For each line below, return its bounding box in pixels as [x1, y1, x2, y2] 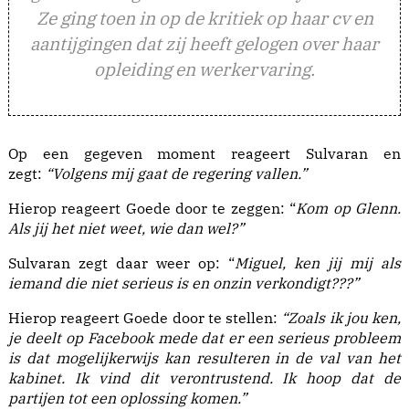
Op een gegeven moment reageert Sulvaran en [8, 144, 401, 163]
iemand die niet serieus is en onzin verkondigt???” [8, 274, 359, 293]
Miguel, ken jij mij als [235, 254, 401, 273]
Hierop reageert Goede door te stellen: [8, 309, 278, 328]
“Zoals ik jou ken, [278, 309, 401, 328]
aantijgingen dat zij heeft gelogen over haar [30, 32, 379, 56]
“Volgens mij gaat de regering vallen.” [46, 164, 307, 184]
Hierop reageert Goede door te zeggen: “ [8, 199, 296, 218]
